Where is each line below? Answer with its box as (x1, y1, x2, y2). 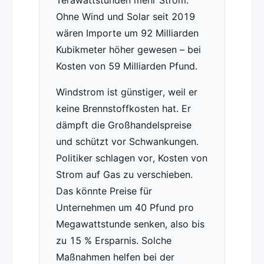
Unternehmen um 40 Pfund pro (55, 202, 194, 214)
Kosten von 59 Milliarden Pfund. (55, 60, 197, 72)
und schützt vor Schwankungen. (55, 136, 199, 148)
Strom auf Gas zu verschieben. (55, 169, 193, 181)
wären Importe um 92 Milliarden (55, 27, 199, 39)
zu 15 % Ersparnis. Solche (55, 235, 171, 247)
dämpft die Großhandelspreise (55, 119, 192, 131)
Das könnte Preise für (55, 185, 152, 197)
